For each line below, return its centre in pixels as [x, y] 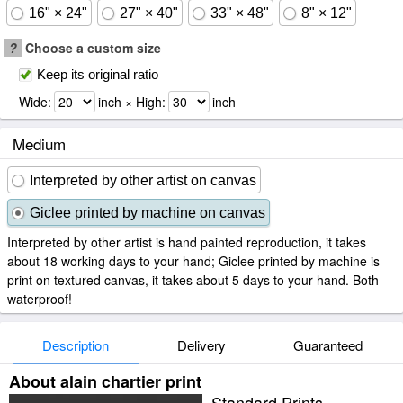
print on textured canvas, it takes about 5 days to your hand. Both [193, 280]
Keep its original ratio [98, 74]
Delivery [201, 345]
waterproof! [40, 299]
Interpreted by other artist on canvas [143, 180]
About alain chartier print [105, 381]
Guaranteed [327, 345]
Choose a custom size [91, 48]
